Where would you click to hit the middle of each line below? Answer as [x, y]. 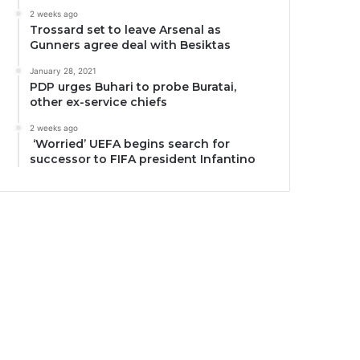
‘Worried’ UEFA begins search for [130, 144]
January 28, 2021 [63, 71]
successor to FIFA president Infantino [143, 159]
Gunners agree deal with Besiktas [131, 45]
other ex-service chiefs [99, 102]
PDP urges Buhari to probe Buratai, [133, 87]
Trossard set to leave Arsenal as [126, 30]
